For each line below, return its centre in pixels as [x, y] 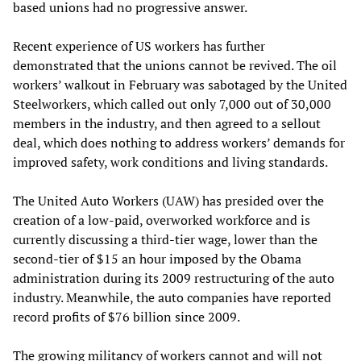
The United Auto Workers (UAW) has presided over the [168, 200]
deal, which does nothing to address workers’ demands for [179, 142]
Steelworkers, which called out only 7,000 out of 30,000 [172, 104]
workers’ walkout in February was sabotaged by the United [180, 84]
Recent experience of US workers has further [139, 46]
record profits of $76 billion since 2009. [127, 316]
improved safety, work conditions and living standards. [170, 162]
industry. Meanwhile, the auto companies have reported [172, 297]
